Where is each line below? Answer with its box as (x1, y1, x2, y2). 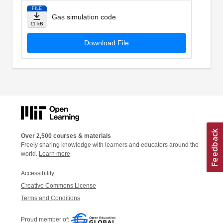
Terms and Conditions (21, 194, 80, 202)
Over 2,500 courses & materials (21, 132, 111, 139)
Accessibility (21, 169, 54, 177)
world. (21, 150, 39, 157)
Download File (84, 39, 129, 47)
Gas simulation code (51, 13, 116, 21)
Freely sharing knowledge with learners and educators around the (21, 141, 199, 148)
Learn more (39, 150, 70, 157)
